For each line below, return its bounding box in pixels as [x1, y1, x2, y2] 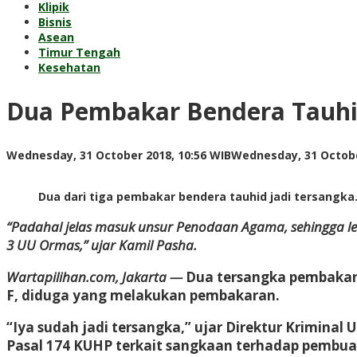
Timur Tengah [38, 45, 120, 60]
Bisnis [38, 14, 72, 29]
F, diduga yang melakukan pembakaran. [6, 285, 280, 304]
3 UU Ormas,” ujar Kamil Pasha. [6, 235, 197, 254]
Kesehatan [38, 60, 100, 75]
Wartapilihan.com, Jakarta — [6, 267, 182, 286]
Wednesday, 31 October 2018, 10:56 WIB [6, 147, 231, 163]
